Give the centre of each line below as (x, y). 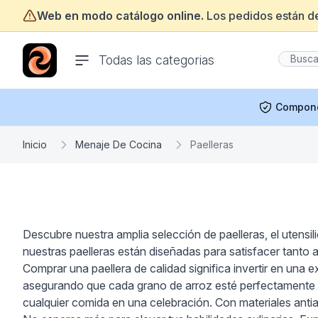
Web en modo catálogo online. (120, 16)
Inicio (35, 144)
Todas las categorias (157, 60)
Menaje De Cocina (119, 144)
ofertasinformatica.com (82, 51)
